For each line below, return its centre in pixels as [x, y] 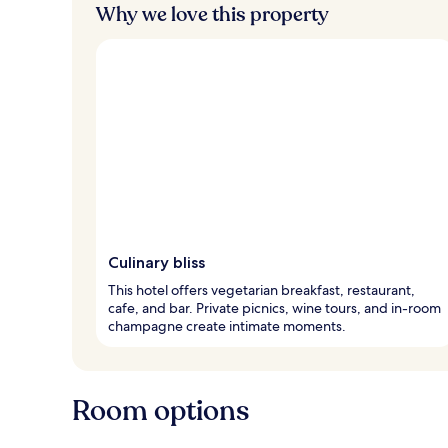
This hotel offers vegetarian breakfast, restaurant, [261, 289]
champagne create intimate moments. [227, 325]
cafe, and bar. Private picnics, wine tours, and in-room [274, 307]
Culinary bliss [156, 262]
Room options [160, 410]
